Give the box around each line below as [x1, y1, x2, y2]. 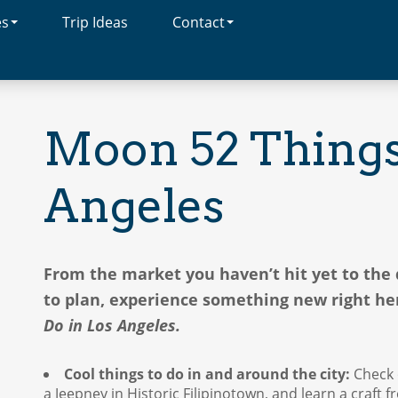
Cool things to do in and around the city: [64, 364, 350, 385]
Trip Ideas [62, 12, 128, 32]
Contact [172, 12, 225, 32]
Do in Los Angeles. [44, 314, 180, 336]
